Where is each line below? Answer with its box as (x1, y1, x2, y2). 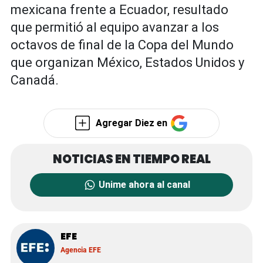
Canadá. (11, 73, 59, 88)
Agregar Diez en (95, 117, 170, 129)
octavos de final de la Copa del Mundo (11, 38, 234, 53)
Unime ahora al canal (99, 179, 191, 191)
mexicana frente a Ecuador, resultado (11, 2, 228, 18)
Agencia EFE (60, 245, 101, 255)
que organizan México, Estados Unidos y (11, 55, 244, 70)
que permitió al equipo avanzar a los (11, 20, 219, 35)
